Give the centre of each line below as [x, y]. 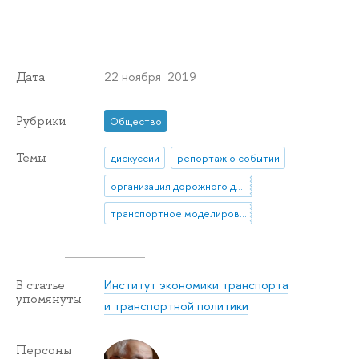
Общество [135, 121]
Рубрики [41, 121]
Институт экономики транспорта [197, 285]
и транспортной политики [177, 306]
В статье [40, 286]
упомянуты [49, 299]
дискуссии [135, 158]
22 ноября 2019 [151, 76]
